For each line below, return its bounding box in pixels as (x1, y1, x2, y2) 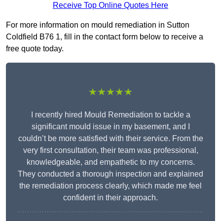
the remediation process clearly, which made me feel (19, 182, 202, 190)
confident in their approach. (63, 193, 158, 202)
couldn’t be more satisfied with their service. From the (18, 134, 203, 143)
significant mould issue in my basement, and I (31, 122, 190, 131)
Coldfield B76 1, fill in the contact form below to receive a (6, 33, 203, 41)
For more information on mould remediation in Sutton (6, 21, 189, 30)
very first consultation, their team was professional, (23, 146, 198, 155)
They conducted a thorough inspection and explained (18, 170, 203, 179)
